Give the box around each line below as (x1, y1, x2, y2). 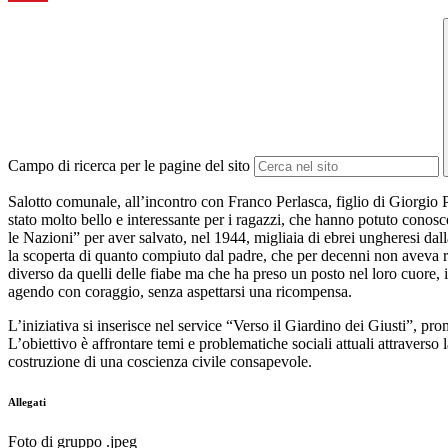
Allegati (8, 396, 46, 409)
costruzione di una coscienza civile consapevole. (8, 353, 312, 371)
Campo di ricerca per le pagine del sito (8, 157, 250, 175)
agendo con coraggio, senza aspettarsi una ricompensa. (8, 283, 352, 301)
